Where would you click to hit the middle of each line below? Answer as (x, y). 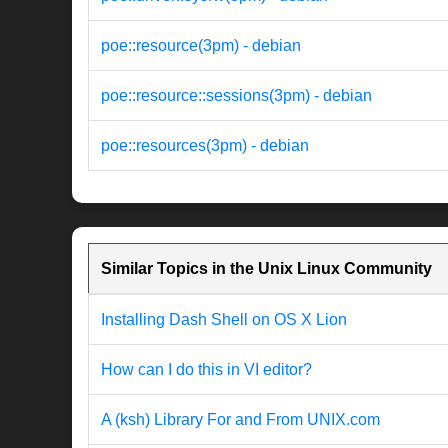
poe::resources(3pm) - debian (205, 146)
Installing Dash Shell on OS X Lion (224, 320)
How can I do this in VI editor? (206, 370)
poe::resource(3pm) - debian (201, 46)
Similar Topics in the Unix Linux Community (266, 269)
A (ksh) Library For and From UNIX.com (240, 420)
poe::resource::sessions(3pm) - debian (236, 96)
